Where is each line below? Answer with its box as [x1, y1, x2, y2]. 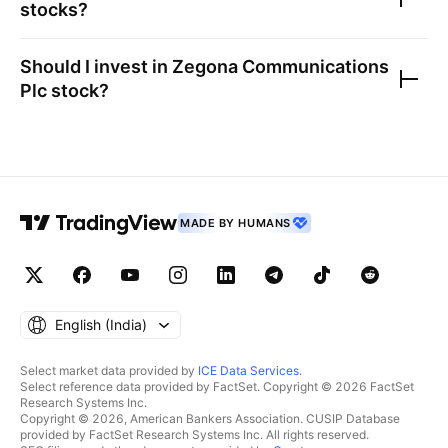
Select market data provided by [20, 363, 198, 378]
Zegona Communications [172, 56, 389, 77]
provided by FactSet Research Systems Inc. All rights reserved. [20, 427, 369, 442]
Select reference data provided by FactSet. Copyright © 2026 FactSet [20, 379, 414, 394]
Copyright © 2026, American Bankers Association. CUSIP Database [20, 411, 400, 426]
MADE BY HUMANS [180, 216, 291, 230]
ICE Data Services [198, 363, 299, 378]
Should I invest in [20, 56, 172, 77]
